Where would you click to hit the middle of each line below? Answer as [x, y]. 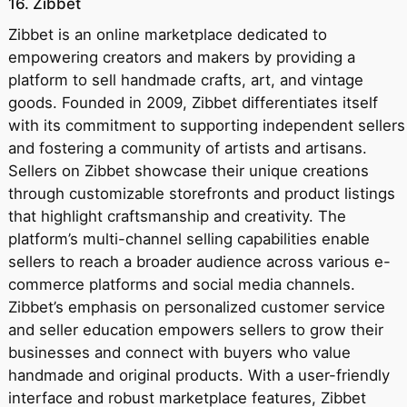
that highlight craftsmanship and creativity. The [177, 216]
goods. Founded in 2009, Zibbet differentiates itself [193, 102]
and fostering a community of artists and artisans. [187, 148]
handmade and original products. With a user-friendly [199, 375]
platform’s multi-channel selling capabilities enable [189, 238]
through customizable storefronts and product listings [201, 193]
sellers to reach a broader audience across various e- [199, 261]
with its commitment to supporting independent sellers [206, 125]
